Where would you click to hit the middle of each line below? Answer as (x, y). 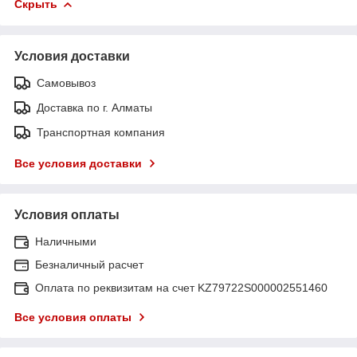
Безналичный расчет (89, 264)
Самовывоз (66, 82)
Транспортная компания (101, 132)
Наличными (66, 241)
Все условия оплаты (73, 317)
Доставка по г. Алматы (94, 107)
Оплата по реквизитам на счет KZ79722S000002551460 (181, 287)
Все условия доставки (78, 163)
